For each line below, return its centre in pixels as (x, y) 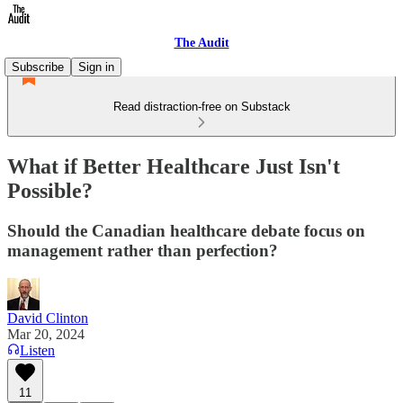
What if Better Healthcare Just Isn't (174, 166)
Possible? (50, 190)
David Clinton (48, 318)
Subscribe (38, 67)
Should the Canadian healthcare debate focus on (186, 230)
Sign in (96, 67)
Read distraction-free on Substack (201, 107)
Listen (37, 350)
